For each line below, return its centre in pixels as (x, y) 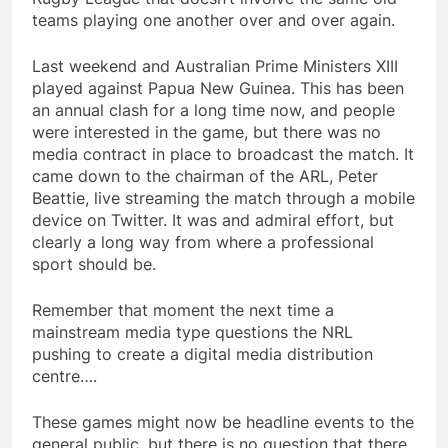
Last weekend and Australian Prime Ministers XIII (215, 66)
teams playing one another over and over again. (213, 20)
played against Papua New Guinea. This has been (218, 88)
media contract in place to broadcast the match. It (223, 154)
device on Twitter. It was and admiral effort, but (213, 220)
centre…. (64, 376)
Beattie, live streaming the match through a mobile (223, 198)
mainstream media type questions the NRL (192, 332)
